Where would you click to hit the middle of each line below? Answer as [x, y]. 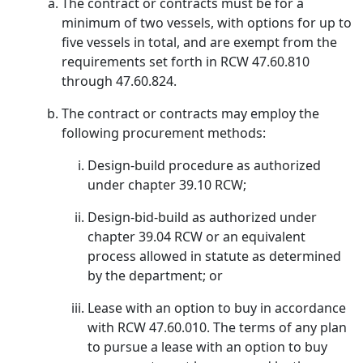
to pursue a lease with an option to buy [207, 347]
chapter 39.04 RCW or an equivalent [196, 237]
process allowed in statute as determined [214, 256]
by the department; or [155, 275]
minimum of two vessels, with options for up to [207, 23]
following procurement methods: [164, 133]
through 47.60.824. [119, 81]
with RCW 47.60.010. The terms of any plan [217, 327]
